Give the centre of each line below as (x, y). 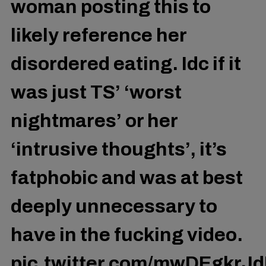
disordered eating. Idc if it (126, 64)
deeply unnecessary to (114, 207)
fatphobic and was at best (127, 178)
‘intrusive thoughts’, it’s (119, 150)
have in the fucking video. (127, 235)
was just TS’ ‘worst (96, 93)
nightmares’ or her (94, 121)
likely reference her (99, 36)
